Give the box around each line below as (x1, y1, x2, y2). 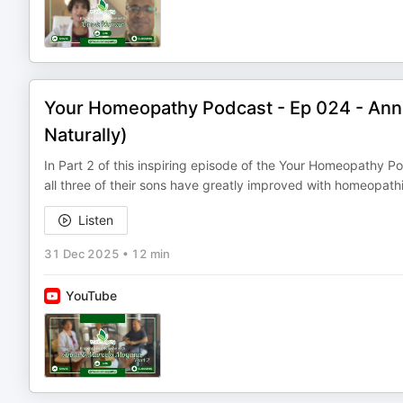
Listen (78, 212, 113, 228)
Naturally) (44, 124, 128, 146)
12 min (131, 246, 170, 261)
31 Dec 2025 (44, 246, 120, 261)
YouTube (66, 288, 117, 303)
